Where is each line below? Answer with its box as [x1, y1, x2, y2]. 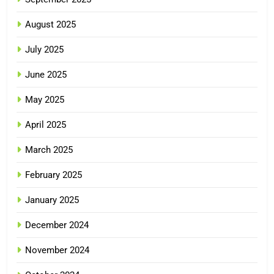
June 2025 [25, 68, 67, 80]
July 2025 [25, 43, 64, 55]
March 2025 [25, 144, 73, 155]
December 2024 [25, 219, 89, 231]
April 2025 [25, 119, 66, 130]
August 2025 [25, 18, 76, 30]
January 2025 [25, 194, 79, 206]
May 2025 [25, 94, 64, 105]
